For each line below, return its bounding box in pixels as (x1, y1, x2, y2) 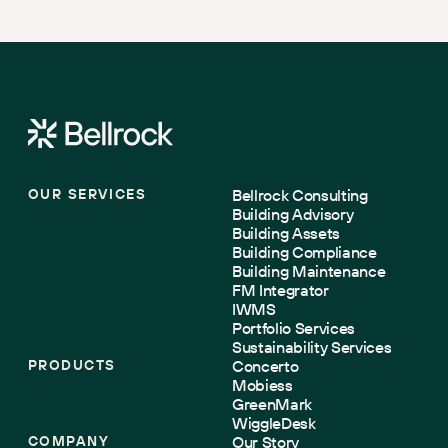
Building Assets (231, 222, 340, 243)
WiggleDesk (231, 412, 316, 433)
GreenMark (231, 393, 312, 414)
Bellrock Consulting (231, 184, 368, 205)
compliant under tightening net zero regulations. (27, 5, 346, 26)
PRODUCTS (27, 355, 116, 374)
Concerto (231, 355, 299, 376)
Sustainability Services (231, 336, 392, 357)
